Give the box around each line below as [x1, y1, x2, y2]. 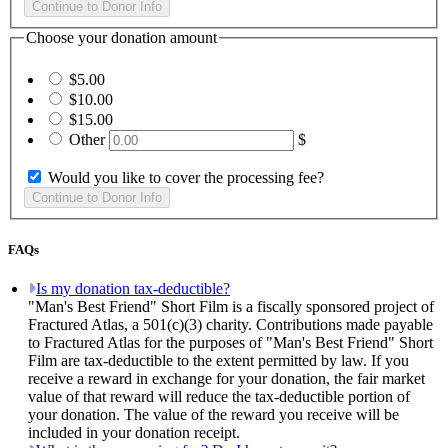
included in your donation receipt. [28, 424, 240, 442]
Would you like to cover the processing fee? [48, 168, 324, 186]
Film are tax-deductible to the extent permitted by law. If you [28, 352, 409, 370]
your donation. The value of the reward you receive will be [28, 406, 399, 424]
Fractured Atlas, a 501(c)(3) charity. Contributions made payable [28, 316, 433, 334]
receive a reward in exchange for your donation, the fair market [28, 370, 425, 388]
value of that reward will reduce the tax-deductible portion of [28, 388, 410, 406]
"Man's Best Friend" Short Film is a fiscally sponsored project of [28, 298, 434, 316]
